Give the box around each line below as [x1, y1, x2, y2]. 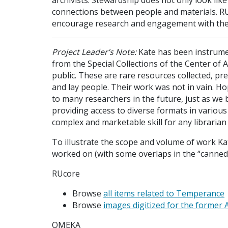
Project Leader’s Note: [52, 46, 136, 58]
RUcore [52, 167, 80, 179]
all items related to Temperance [103, 187, 224, 199]
